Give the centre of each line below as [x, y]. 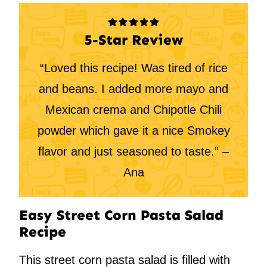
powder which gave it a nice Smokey [133, 131]
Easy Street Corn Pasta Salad [121, 215]
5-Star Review [133, 40]
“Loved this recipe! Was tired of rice [133, 68]
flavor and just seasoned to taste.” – [133, 152]
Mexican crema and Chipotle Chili [133, 110]
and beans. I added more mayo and [133, 89]
